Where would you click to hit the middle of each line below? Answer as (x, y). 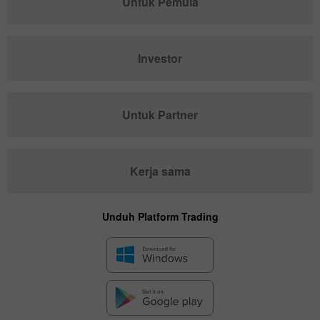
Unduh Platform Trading (160, 217)
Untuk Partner (160, 115)
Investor (160, 59)
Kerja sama (160, 171)
